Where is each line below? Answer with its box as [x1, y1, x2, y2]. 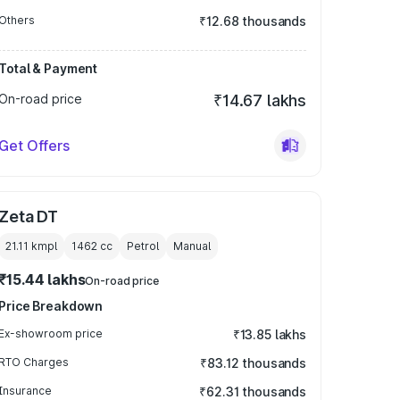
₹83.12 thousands [200, 355, 306, 371]
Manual [173, 239, 212, 253]
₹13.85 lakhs [232, 327, 306, 342]
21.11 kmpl [5, 239, 58, 253]
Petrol [127, 239, 160, 253]
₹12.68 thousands [199, 13, 306, 29]
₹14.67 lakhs [213, 91, 306, 110]
